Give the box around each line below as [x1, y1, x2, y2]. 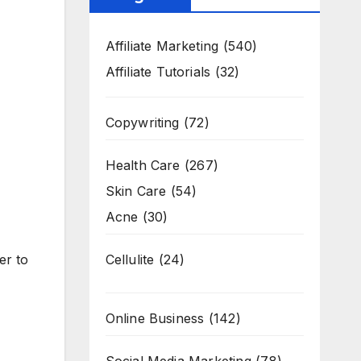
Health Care [105, 157, 180, 173]
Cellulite [105, 251, 155, 268]
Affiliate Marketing [105, 38, 219, 54]
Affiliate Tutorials [105, 64, 211, 80]
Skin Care [105, 183, 167, 199]
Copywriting [105, 114, 180, 131]
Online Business [105, 310, 205, 326]
